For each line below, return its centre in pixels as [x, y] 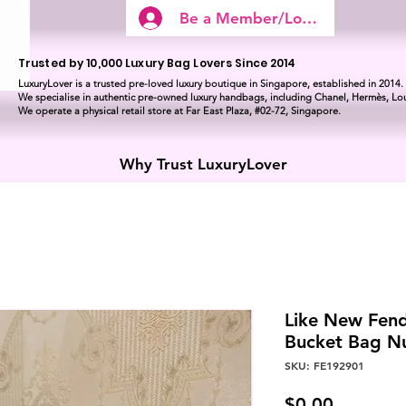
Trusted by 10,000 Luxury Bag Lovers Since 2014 [157, 63]
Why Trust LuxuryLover [203, 164]
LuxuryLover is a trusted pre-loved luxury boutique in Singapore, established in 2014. [211, 83]
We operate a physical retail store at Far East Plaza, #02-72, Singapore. [179, 111]
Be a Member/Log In [255, 18]
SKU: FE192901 [324, 366]
